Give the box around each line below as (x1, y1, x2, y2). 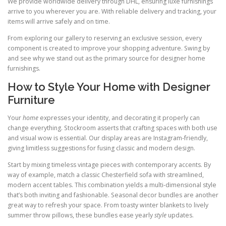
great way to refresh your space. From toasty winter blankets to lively (8, 201, 208, 210)
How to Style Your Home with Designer (8, 80, 210, 94)
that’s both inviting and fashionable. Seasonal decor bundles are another (8, 191, 218, 200)
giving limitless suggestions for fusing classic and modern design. (8, 144, 195, 153)
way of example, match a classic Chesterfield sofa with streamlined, (8, 171, 204, 180)
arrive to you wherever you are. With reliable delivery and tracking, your (8, 7, 216, 16)
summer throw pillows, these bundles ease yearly (8, 211, 154, 220)
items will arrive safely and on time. (8, 17, 110, 26)
